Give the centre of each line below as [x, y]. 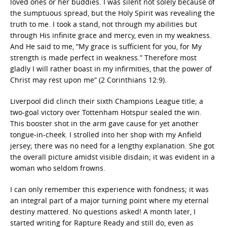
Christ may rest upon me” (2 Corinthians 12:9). [88, 80]
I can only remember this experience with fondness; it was [109, 189]
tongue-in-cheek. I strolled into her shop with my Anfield [106, 135]
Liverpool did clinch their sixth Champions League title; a [107, 101]
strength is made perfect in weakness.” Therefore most [103, 58]
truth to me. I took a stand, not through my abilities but [104, 24]
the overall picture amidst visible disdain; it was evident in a [112, 157]
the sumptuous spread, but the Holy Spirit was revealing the [112, 13]
